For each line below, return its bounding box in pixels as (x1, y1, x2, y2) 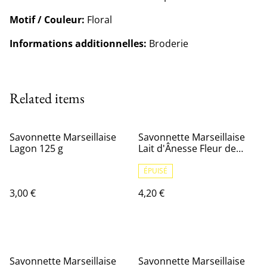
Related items (10, 89, 85, 107)
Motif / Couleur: (10, 13, 85, 26)
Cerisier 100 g (138, 153, 199, 166)
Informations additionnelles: (10, 37, 147, 50)
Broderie (147, 37, 188, 50)
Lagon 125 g (10, 142, 63, 155)
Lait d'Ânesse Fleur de (138, 142, 236, 155)
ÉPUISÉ (144, 166, 167, 176)
